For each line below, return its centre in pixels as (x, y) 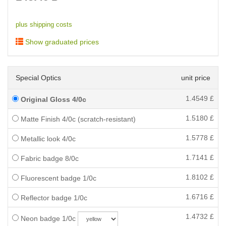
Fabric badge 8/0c (49, 158)
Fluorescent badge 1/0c (58, 178)
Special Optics (38, 78)
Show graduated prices (61, 42)
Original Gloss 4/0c (52, 99)
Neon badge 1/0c (47, 218)
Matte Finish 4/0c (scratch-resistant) (77, 119)
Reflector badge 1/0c (53, 198)
